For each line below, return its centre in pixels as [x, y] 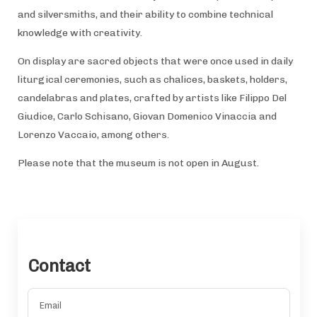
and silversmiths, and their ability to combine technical [145, 14]
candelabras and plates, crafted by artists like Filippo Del [152, 98]
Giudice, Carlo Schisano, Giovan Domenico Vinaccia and [147, 116]
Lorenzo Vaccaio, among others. [93, 134]
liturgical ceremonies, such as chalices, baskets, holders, [152, 79]
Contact [59, 265]
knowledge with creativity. [80, 33]
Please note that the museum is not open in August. [139, 163]
